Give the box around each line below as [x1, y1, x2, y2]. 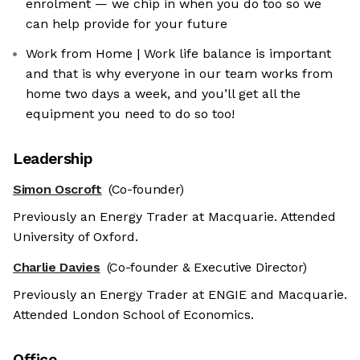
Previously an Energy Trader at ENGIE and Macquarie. [13, 287, 347, 303]
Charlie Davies [13, 260, 100, 276]
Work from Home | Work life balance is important [26, 46, 331, 61]
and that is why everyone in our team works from [26, 66, 333, 81]
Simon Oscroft [13, 182, 102, 197]
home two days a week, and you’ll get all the [26, 86, 301, 101]
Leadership [13, 149, 93, 168]
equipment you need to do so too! [26, 106, 235, 121]
